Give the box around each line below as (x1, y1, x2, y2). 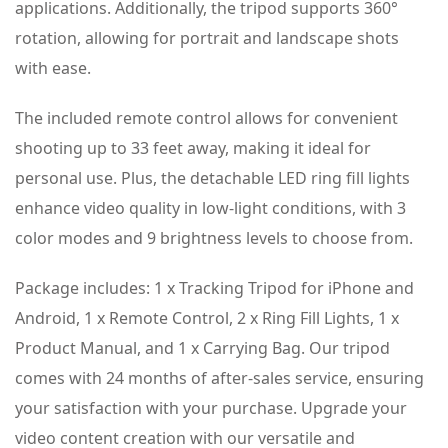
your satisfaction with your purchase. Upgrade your (15, 397, 407, 420)
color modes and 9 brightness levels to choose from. (15, 227, 413, 250)
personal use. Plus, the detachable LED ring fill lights (15, 167, 410, 190)
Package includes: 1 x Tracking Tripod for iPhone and (15, 277, 414, 300)
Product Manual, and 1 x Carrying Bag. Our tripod (15, 337, 390, 360)
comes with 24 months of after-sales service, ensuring (15, 367, 424, 390)
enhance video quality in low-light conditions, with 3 (15, 197, 406, 220)
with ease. (15, 57, 91, 80)
